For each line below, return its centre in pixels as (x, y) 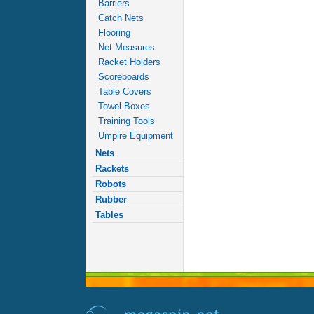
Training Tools (127, 121)
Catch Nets (121, 18)
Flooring (114, 33)
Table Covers (125, 91)
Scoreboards (124, 77)
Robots (111, 184)
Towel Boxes (124, 106)
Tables (109, 215)
